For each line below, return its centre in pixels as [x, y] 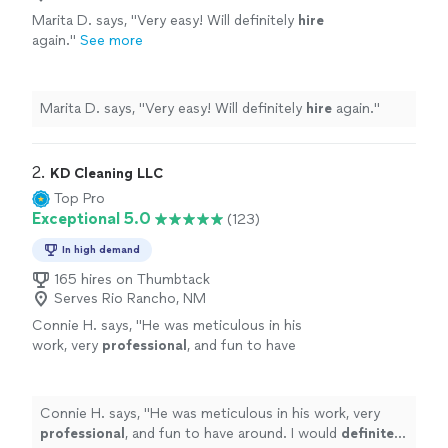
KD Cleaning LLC [106, 174]
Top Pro [79, 199]
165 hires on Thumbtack [132, 280]
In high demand [101, 250]
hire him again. [248, 366]
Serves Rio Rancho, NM [130, 299]
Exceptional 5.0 [91, 219]
